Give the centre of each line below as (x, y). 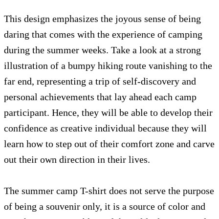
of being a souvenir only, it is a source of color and (105, 206)
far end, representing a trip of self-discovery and (100, 81)
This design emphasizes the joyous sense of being (102, 19)
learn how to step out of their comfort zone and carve (109, 144)
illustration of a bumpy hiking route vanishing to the (108, 66)
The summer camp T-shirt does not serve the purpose (109, 191)
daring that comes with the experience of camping (103, 34)
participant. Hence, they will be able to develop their (108, 112)
